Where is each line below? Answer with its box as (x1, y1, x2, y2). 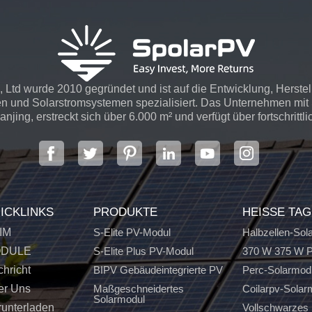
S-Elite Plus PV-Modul (93, 245, 194, 258)
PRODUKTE (93, 204, 157, 219)
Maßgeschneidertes (93, 282, 184, 295)
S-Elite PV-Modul (93, 226, 171, 239)
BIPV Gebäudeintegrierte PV (93, 264, 223, 276)
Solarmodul (93, 292, 145, 305)
